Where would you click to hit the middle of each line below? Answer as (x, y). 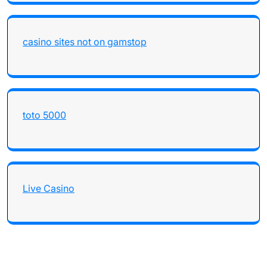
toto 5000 (44, 115)
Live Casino (49, 188)
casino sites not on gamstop (85, 42)
